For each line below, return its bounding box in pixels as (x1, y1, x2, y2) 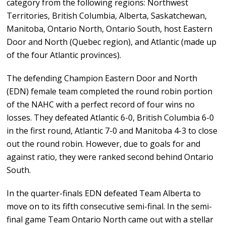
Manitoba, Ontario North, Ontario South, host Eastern (7, 23, 213, 35)
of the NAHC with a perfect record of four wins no (7, 99, 195, 110)
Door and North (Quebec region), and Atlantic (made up (7, 36, 217, 48)
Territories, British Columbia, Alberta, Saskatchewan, (7, 10, 207, 22)
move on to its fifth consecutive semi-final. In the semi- (7, 201, 212, 212)
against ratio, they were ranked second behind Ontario (7, 151, 214, 163)
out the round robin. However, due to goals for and (7, 138, 201, 150)
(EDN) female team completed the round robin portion (7, 86, 213, 97)
